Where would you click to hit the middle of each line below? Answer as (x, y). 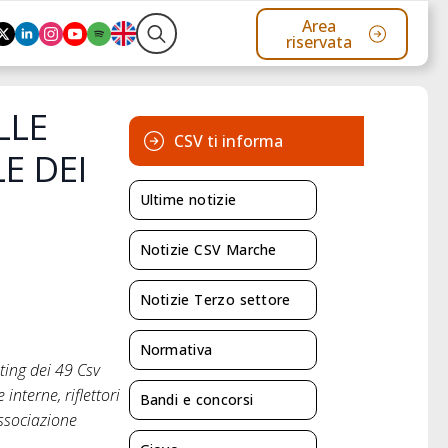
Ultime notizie (188, 200)
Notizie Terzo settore (215, 300)
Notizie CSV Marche (208, 250)
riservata (319, 41)
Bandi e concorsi (196, 400)
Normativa (176, 350)
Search (159, 65)
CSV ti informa (228, 141)
